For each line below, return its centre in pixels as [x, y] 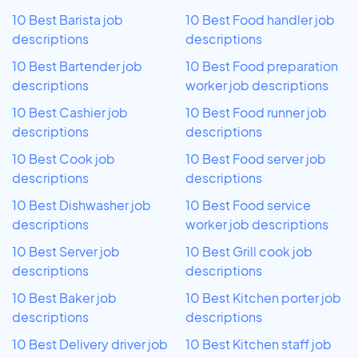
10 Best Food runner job [256, 112]
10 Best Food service [248, 205]
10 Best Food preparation [262, 66]
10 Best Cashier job [70, 112]
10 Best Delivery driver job [90, 344]
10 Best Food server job [256, 158]
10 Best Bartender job [77, 66]
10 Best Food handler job [260, 19]
